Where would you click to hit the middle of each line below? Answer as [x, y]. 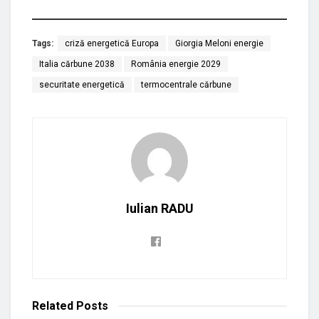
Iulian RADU [159, 208]
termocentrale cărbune [186, 84]
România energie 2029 [176, 64]
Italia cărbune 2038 [77, 64]
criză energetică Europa [112, 43]
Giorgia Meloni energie [219, 43]
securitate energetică [82, 84]
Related [53, 305]
